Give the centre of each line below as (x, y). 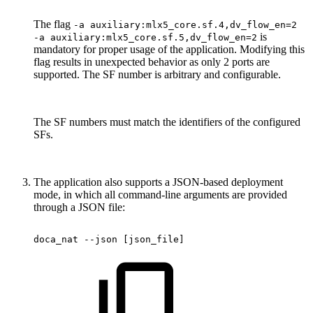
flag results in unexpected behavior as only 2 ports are (152, 61)
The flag (53, 24)
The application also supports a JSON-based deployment (158, 182)
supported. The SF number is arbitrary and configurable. (157, 74)
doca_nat (56, 239)
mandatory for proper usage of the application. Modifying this (169, 49)
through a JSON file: (81, 207)
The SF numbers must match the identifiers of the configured (167, 122)
